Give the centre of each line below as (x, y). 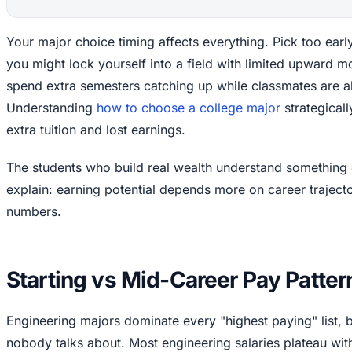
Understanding (51, 107)
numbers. (34, 211)
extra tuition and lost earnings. (96, 129)
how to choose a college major (189, 107)
